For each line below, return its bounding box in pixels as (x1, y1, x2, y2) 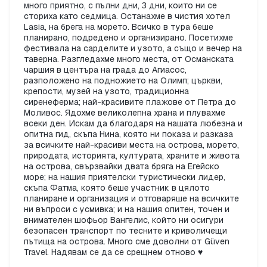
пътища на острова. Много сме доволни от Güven (24, 236, 229, 247)
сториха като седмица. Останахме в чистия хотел (24, 11, 230, 22)
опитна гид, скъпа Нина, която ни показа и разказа (24, 129, 233, 140)
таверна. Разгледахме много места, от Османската (24, 54, 234, 65)
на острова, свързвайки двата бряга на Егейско (24, 161, 219, 172)
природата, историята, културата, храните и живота (24, 150, 240, 162)
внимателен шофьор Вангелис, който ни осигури (24, 215, 223, 226)
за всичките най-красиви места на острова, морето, (24, 139, 239, 151)
